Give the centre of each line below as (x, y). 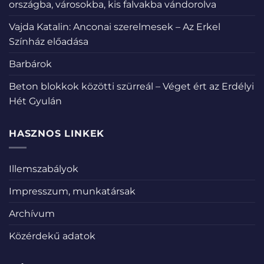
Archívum (32, 214)
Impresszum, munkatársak (72, 192)
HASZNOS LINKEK (57, 133)
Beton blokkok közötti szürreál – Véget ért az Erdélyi (131, 86)
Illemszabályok (44, 169)
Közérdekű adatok (52, 236)
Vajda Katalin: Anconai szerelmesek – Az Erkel (115, 27)
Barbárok (30, 64)
